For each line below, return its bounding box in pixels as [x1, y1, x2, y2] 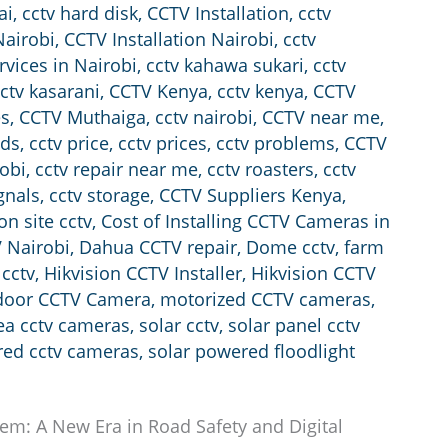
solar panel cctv [228, 313, 360, 338]
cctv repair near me [35, 157, 198, 182]
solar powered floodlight [148, 339, 355, 364]
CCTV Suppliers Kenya [159, 183, 342, 208]
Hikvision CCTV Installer [44, 261, 242, 286]
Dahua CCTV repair [79, 235, 237, 260]
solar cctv [139, 313, 219, 338]
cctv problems [216, 131, 335, 156]
